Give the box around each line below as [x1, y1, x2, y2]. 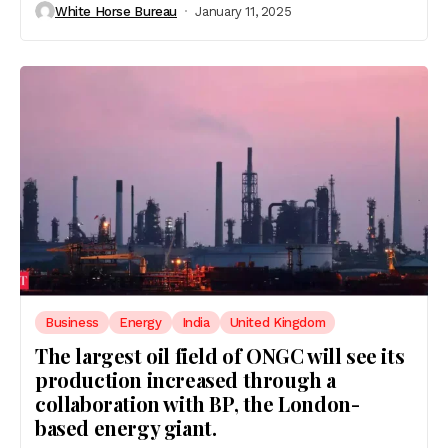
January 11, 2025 [195, 3, 292, 19]
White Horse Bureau [55, 3, 177, 19]
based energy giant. [35, 413, 217, 441]
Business [45, 314, 99, 330]
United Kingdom [229, 314, 326, 330]
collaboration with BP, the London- [35, 389, 360, 417]
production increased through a [35, 365, 337, 393]
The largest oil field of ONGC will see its [35, 341, 405, 369]
